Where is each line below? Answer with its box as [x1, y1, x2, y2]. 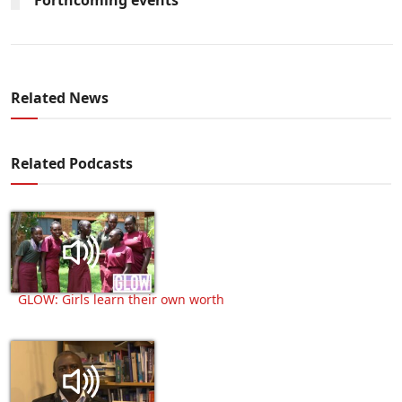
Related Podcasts [11, 153, 133, 173]
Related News [11, 87, 109, 108]
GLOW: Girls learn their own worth [18, 290, 224, 308]
